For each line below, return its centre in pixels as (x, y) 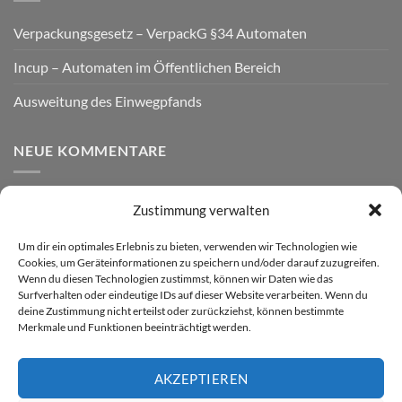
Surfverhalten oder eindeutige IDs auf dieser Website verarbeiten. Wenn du (193, 295)
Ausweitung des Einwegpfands (108, 100)
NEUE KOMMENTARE (90, 150)
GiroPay (341, 388)
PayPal (187, 388)
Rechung (293, 388)
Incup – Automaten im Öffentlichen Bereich (147, 66)
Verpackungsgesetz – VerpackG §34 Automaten (160, 32)
